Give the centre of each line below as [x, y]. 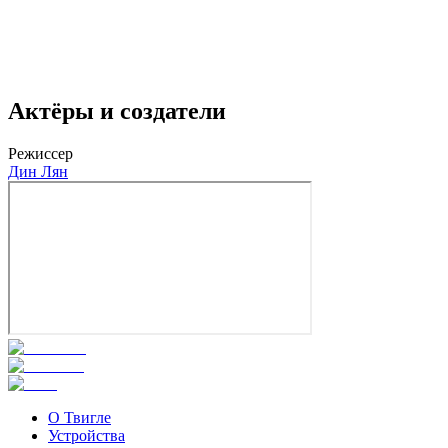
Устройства [86, 436]
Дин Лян [38, 172]
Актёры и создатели [117, 111]
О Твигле [79, 418]
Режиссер [40, 154]
